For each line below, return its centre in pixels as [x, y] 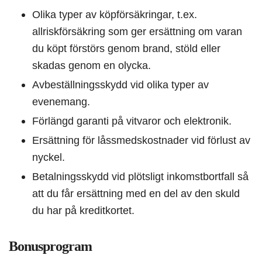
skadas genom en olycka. [92, 65]
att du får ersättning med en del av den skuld [136, 194]
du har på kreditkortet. [83, 211]
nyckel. [49, 157]
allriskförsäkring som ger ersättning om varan [137, 32]
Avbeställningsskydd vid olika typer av [120, 85]
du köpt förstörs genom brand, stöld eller [126, 49]
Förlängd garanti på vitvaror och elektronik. [132, 121]
